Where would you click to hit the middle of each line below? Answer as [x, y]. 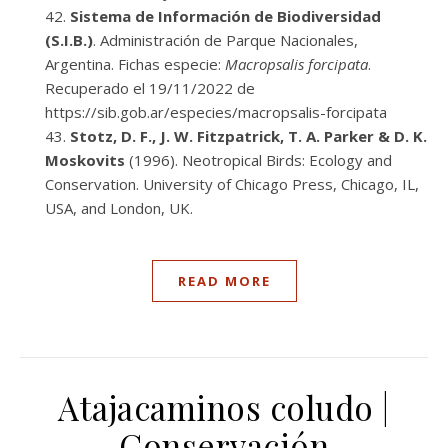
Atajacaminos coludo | [224, 407]
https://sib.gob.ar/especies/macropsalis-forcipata [216, 112]
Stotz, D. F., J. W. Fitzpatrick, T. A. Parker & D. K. [248, 136]
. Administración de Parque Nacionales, [225, 40]
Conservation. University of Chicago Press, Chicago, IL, [232, 184]
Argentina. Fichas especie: [135, 64]
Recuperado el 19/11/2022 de [152, 88]
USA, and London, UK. [119, 208]
